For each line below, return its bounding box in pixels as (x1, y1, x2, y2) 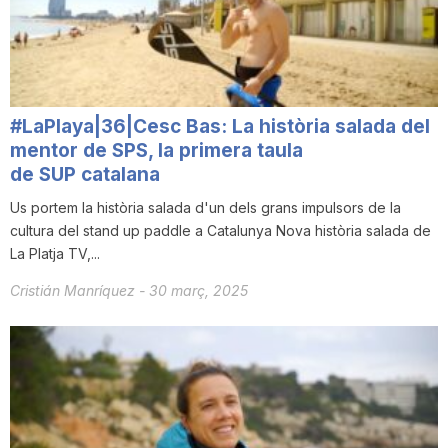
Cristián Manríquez (10, 282, 139, 300)
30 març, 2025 (149, 282, 248, 300)
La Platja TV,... (10, 245, 100, 263)
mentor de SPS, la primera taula (10, 139, 303, 163)
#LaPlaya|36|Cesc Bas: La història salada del (10, 115, 430, 139)
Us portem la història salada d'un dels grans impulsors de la (10, 199, 401, 217)
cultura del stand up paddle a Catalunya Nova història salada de (10, 222, 431, 240)
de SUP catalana (10, 163, 160, 187)
